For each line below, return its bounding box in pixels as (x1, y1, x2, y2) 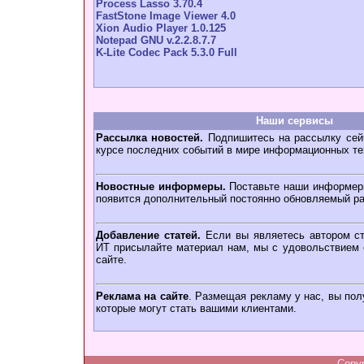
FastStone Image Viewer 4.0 (96, 10, 236, 22)
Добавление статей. (96, 229, 201, 241)
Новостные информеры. (96, 180, 226, 193)
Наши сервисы (255, 115, 333, 127)
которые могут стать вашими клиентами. (96, 302, 297, 314)
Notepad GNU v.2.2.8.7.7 (96, 34, 216, 46)
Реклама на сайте (96, 290, 188, 302)
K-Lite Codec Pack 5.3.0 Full (96, 46, 237, 58)
